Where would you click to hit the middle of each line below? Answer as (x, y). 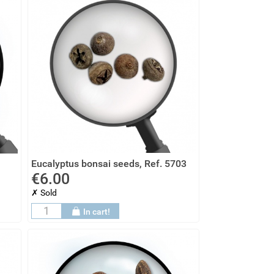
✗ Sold (44, 192)
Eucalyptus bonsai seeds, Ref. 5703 (109, 163)
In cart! (97, 211)
